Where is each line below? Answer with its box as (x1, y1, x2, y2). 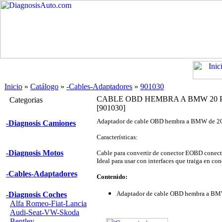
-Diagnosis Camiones (6, 119, 76, 127)
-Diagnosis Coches (6, 190, 67, 199)
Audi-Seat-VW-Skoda (10, 208, 79, 217)
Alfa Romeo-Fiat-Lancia (10, 199, 87, 208)
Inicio (4, 82, 22, 91)
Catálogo (30, 82, 58, 91)
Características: (97, 133, 138, 141)
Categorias (9, 96, 43, 104)
